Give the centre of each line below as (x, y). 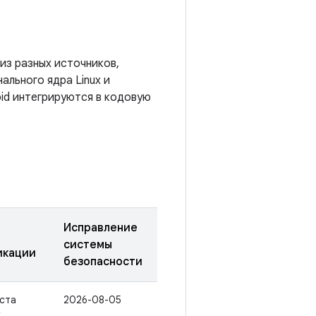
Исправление (101, 228)
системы (88, 245)
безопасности (103, 262)
